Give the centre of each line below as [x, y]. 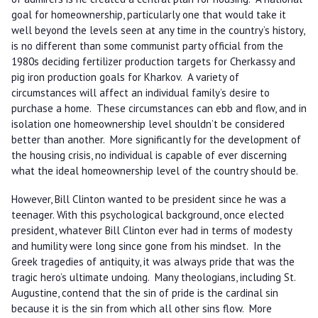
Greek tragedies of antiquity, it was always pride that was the [153, 262]
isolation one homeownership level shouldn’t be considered [148, 124]
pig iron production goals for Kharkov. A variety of [125, 77]
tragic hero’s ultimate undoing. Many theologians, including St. [153, 278]
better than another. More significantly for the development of [156, 140]
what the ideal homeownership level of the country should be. [157, 171]
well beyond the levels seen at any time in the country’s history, [158, 31]
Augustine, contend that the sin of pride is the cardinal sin [144, 293]
